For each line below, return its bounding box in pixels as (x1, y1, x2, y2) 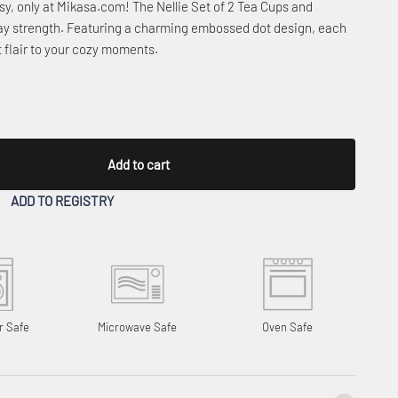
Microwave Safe (98, 319, 177, 334)
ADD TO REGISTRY (10, 192, 115, 209)
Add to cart (107, 155, 170, 172)
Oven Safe (262, 319, 313, 334)
